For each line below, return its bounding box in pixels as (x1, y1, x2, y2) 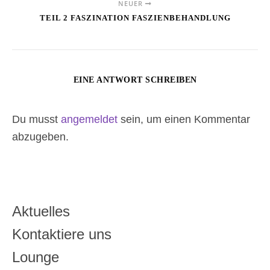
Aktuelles (12, 203, 70, 219)
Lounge (12, 249, 59, 265)
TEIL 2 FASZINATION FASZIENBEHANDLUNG (39, 13, 231, 22)
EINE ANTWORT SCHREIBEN (73, 75, 197, 84)
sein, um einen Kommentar (118, 113, 250, 125)
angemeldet (61, 113, 118, 125)
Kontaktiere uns (12, 226, 111, 242)
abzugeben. (12, 131, 69, 143)
